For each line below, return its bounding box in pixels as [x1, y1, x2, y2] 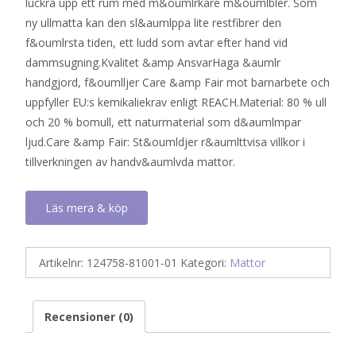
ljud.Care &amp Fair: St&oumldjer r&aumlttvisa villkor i [25, 133, 305, 149]
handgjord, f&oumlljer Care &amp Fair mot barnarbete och [25, 74, 330, 90]
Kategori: [180, 254, 230, 270]
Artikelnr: [39, 254, 87, 270]
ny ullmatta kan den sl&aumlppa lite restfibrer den [25, 14, 281, 30]
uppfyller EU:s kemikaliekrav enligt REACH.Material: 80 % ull [25, 94, 327, 110]
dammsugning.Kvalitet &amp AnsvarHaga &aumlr [25, 54, 281, 70]
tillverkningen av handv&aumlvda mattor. [25, 153, 235, 169]
